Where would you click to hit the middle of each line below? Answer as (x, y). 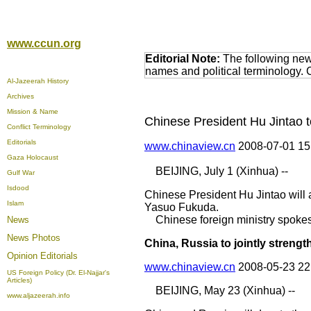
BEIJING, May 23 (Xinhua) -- (220, 291)
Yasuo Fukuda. (182, 207)
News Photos (34, 238)
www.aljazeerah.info (39, 295)
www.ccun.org (44, 43)
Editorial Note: (183, 59)
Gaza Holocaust (33, 157)
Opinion (24, 256)
